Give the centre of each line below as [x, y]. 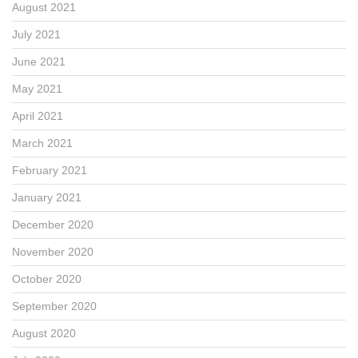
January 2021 [47, 197]
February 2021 [50, 170]
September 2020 [54, 306]
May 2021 [37, 88]
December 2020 [53, 224]
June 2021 [39, 61]
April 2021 [38, 115]
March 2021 [42, 143]
